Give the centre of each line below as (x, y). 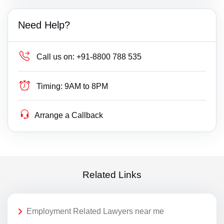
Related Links (112, 175)
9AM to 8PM (86, 86)
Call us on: (56, 57)
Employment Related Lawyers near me (95, 211)
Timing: (50, 86)
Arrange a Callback (69, 115)
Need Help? (44, 25)
